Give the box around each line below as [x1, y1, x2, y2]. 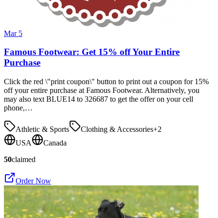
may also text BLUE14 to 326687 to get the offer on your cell [4, 95, 193, 104]
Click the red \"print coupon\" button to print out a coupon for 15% [4, 77, 209, 86]
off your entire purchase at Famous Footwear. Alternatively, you [4, 86, 200, 95]
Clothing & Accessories [81, 125, 153, 134]
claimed [12, 155, 36, 164]
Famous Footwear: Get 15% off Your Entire [4, 47, 180, 57]
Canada [43, 139, 67, 147]
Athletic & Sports [16, 125, 69, 134]
